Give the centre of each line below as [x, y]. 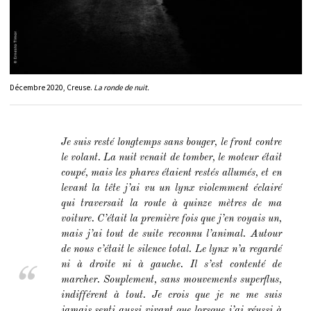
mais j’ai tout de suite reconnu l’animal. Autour [171, 234]
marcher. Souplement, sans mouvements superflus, [171, 280]
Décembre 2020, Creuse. [51, 88]
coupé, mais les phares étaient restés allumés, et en [171, 173]
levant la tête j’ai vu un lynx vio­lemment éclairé [171, 188]
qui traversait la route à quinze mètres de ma [171, 203]
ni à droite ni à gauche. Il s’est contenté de [171, 264]
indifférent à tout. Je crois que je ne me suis [171, 295]
